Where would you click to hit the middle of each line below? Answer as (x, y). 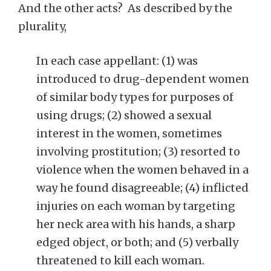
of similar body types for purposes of (135, 97)
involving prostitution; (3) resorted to (138, 152)
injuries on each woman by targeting (136, 206)
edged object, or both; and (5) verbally (137, 242)
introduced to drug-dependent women (143, 79)
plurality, (42, 26)
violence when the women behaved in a (142, 170)
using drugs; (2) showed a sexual (124, 115)
